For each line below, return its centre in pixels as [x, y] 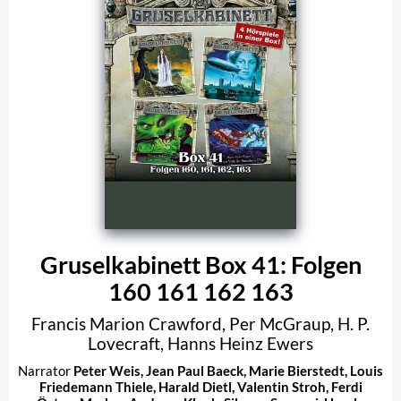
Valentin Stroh [281, 386]
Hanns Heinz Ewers [240, 343]
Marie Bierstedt [297, 370]
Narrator [46, 370]
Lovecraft [124, 343]
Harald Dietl [195, 386]
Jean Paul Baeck [195, 370]
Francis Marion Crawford [127, 323]
